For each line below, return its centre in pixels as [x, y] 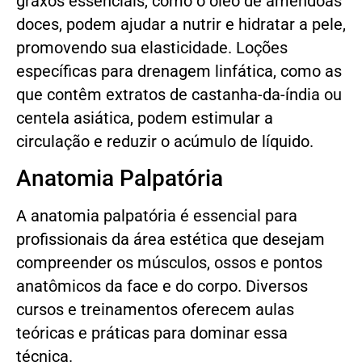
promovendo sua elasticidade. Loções [152, 48]
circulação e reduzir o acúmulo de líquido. [165, 141]
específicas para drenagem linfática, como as [179, 71]
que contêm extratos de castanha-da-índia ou [179, 95]
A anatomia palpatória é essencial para [157, 217]
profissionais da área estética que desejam [170, 240]
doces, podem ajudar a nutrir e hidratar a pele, [181, 24]
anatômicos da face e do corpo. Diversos [162, 287]
